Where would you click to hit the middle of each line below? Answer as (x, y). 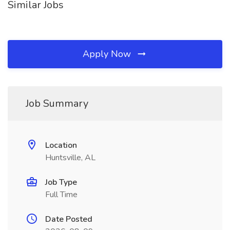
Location (61, 145)
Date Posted (69, 219)
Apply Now (108, 54)
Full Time (61, 195)
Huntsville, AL (70, 158)
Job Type (61, 182)
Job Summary (57, 103)
